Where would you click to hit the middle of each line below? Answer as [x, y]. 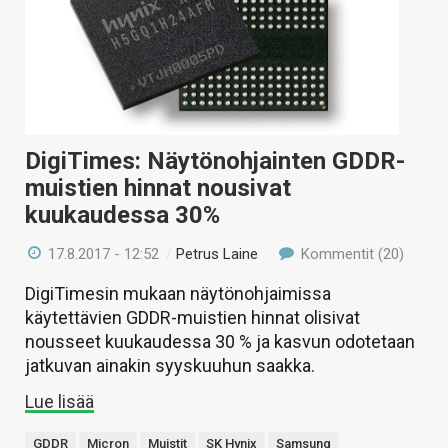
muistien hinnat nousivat [158, 188]
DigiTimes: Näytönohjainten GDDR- [215, 161]
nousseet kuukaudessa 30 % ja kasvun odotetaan [220, 342]
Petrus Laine [217, 254]
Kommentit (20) [350, 254]
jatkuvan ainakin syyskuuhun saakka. [170, 366]
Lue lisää [59, 402]
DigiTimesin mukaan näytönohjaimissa [178, 294]
